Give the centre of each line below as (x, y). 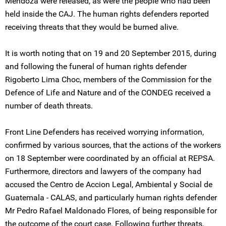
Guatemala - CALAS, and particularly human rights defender (111, 197)
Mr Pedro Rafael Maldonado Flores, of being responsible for (111, 211)
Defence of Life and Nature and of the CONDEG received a (108, 93)
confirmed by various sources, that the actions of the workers (113, 145)
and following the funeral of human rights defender (96, 66)
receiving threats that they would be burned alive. (92, 27)
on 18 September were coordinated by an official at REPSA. (110, 158)
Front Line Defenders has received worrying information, (104, 132)
